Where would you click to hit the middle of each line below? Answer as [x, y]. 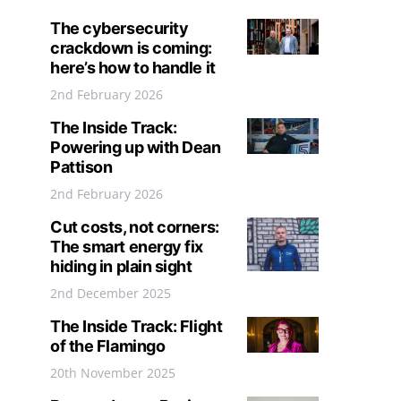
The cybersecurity [119, 28]
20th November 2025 [113, 373]
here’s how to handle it [133, 68]
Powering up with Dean [136, 147]
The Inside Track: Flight [137, 326]
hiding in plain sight [121, 266]
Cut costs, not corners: [135, 227]
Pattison [81, 167]
